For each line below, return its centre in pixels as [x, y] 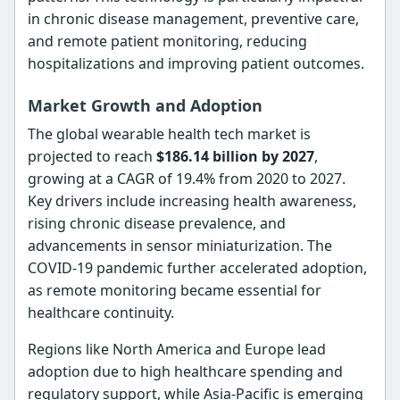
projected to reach [92, 156]
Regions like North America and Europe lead [177, 349]
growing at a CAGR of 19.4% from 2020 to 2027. [187, 178]
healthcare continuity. [101, 312]
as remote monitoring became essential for [175, 290]
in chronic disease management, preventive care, [194, 18]
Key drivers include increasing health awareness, [192, 200]
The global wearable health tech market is [170, 133]
